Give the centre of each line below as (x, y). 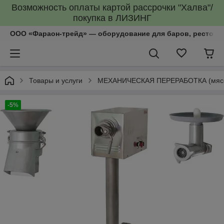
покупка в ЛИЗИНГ (112, 18)
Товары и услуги (56, 80)
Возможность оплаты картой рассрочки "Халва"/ (112, 7)
